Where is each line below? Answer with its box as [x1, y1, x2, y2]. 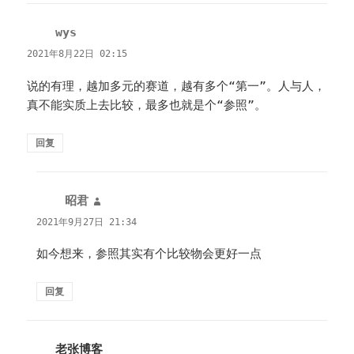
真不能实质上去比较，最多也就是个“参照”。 [27, 97, 267, 112]
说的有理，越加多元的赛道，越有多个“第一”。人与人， [27, 78, 326, 93]
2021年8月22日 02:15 [27, 48, 128, 60]
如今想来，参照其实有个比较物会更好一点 [36, 246, 262, 261]
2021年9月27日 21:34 [36, 216, 137, 228]
